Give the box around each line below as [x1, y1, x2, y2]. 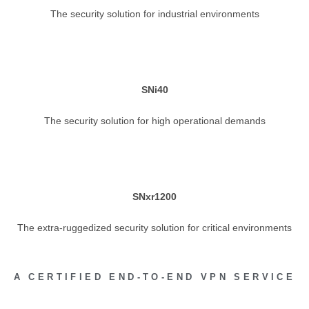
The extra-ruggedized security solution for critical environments [17, 222, 292, 233]
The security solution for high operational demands [43, 115, 266, 126]
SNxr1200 [132, 191, 177, 202]
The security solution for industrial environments [50, 8, 259, 19]
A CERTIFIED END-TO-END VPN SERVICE [13, 272, 296, 282]
